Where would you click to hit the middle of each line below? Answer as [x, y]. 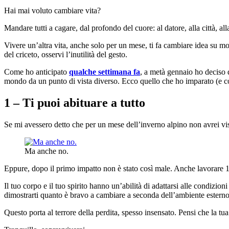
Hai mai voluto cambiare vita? [52, 10]
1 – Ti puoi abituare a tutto [75, 102]
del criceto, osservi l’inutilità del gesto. [66, 54]
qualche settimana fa [105, 72]
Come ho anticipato [37, 72]
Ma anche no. [47, 151]
